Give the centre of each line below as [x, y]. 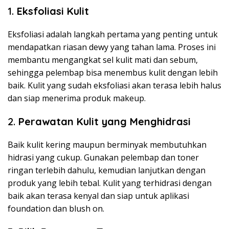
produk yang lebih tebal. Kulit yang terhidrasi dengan [110, 183]
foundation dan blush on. [56, 209]
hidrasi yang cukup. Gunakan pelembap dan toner [103, 158]
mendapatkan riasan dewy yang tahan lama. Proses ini [112, 47]
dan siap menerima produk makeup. [77, 98]
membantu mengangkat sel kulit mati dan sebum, [103, 60]
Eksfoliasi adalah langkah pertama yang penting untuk [113, 35]
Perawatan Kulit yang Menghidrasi [105, 122]
